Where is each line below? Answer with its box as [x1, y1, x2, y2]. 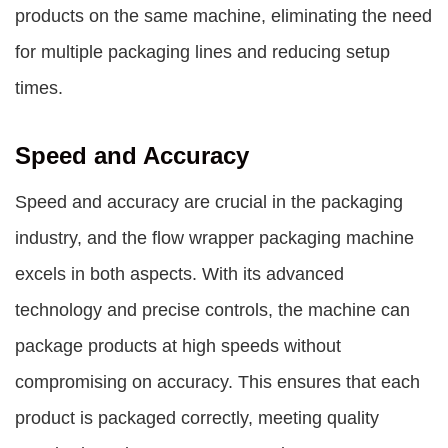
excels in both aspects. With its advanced [15, 264, 344, 284]
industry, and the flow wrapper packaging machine [15, 228, 414, 248]
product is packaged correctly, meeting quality [15, 408, 379, 428]
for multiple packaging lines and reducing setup [15, 42, 390, 62]
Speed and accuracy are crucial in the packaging [15, 192, 403, 212]
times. [15, 78, 63, 98]
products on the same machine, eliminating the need [15, 6, 432, 26]
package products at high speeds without [15, 336, 341, 356]
